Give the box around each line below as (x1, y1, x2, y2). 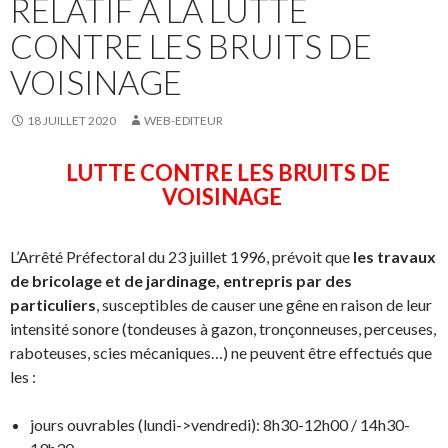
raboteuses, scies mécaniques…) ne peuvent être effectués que (10, 343, 432, 363)
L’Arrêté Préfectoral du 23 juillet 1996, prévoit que (10, 247, 353, 267)
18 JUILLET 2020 (27, 113, 116, 129)
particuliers (10, 295, 96, 315)
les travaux (353, 247, 436, 267)
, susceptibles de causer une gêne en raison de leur (96, 295, 432, 315)
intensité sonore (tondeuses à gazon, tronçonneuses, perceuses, (10, 319, 436, 339)
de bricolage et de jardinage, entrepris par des (10, 271, 352, 291)
